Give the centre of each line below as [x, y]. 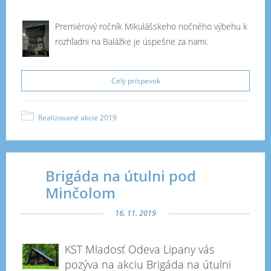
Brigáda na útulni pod [121, 176]
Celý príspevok [135, 81]
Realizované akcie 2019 [77, 118]
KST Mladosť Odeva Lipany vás [139, 249]
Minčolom [80, 193]
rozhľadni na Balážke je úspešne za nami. [132, 41]
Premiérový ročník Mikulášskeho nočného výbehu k [151, 26]
